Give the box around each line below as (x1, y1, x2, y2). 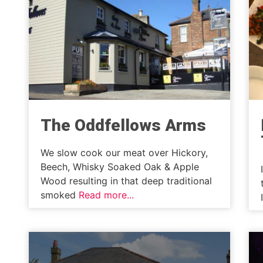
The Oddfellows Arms (41, 116, 206, 136)
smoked (41, 189, 79, 201)
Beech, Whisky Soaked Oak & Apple (41, 161, 199, 173)
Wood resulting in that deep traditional (41, 175, 212, 187)
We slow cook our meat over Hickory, (41, 147, 208, 159)
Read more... (79, 189, 134, 201)
